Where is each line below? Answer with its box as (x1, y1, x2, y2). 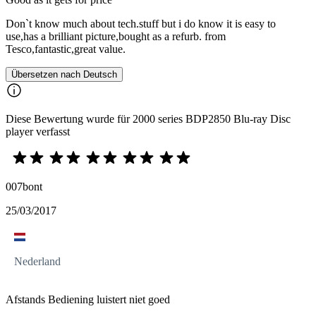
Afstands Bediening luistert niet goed (6, 293, 170, 306)
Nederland (14, 255, 61, 268)
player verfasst (6, 126, 70, 138)
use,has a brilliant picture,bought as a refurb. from (6, 30, 226, 43)
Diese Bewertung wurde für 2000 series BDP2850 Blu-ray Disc (6, 113, 291, 126)
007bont (6, 181, 42, 193)
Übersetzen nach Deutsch (11, 69, 117, 80)
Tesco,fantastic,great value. (6, 43, 126, 56)
